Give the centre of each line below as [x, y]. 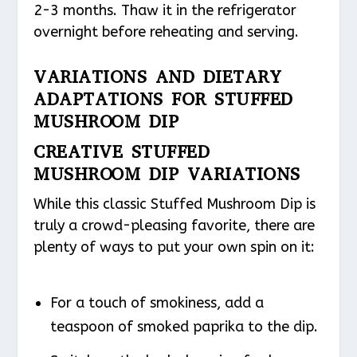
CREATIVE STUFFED [122, 152]
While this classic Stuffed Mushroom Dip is [175, 204]
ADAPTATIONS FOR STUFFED [163, 100]
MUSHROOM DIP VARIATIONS [167, 175]
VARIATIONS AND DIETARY [158, 77]
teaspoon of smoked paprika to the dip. [184, 327]
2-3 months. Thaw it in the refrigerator [165, 11]
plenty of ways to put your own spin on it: [175, 247]
